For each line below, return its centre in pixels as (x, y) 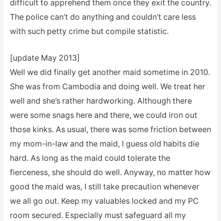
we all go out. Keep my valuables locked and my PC (104, 201)
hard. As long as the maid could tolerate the (90, 158)
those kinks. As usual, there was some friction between (110, 130)
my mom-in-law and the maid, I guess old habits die (104, 144)
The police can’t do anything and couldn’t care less (103, 17)
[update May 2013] (45, 58)
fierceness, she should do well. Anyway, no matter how (110, 173)
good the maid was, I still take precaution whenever (104, 187)
